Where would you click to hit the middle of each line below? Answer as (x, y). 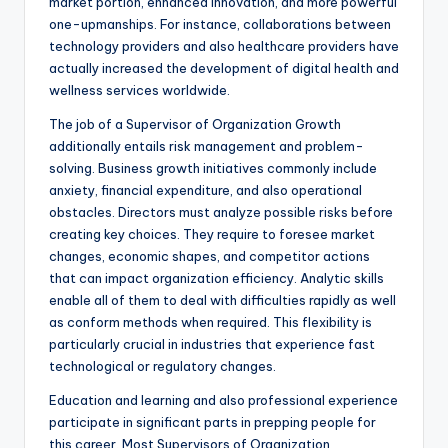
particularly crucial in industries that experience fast (212, 344)
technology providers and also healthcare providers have (224, 46)
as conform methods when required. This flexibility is (210, 322)
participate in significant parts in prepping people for (212, 422)
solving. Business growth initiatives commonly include (213, 168)
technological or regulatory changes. (162, 366)
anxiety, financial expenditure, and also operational (205, 190)
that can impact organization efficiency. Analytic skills (216, 278)
